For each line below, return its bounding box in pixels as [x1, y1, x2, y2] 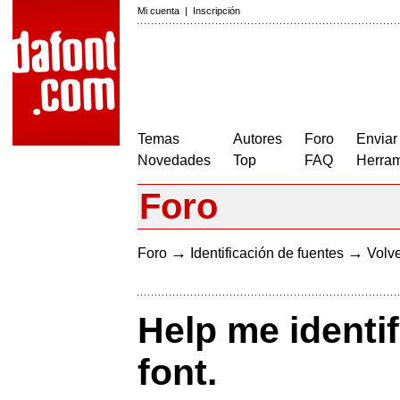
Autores [233, 131, 282, 146]
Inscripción [193, 5, 240, 16]
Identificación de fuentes [190, 246, 344, 261]
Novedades [137, 153, 211, 168]
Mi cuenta [137, 5, 179, 16]
